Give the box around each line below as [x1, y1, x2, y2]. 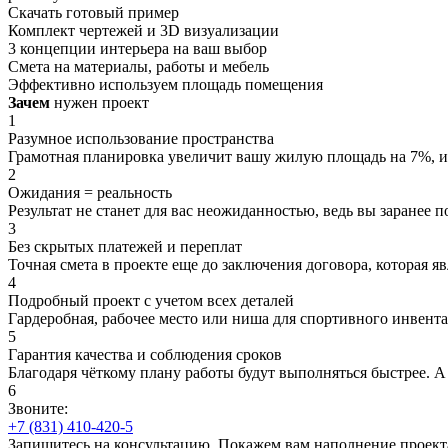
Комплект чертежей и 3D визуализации [8, 21, 279, 39]
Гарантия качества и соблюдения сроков [8, 345, 282, 363]
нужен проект [50, 93, 149, 111]
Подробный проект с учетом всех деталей [8, 291, 294, 309]
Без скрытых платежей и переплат [8, 237, 242, 255]
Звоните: [8, 399, 68, 417]
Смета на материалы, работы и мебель [8, 57, 269, 75]
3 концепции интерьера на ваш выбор [8, 39, 267, 57]
